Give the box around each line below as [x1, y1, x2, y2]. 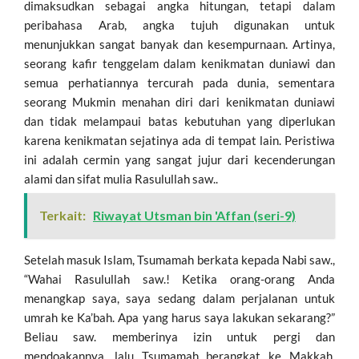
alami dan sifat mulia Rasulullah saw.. [24, 171, 218, 186]
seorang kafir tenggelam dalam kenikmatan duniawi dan [24, 55, 335, 71]
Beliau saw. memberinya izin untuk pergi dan [24, 329, 335, 344]
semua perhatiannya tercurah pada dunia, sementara [24, 75, 335, 90]
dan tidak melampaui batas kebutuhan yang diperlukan [24, 113, 335, 128]
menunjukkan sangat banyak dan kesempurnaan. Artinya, [24, 36, 335, 51]
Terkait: [39, 207, 88, 223]
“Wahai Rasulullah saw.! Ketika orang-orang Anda [24, 271, 335, 286]
